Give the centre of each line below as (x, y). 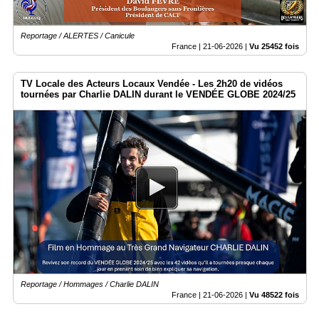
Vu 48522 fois (274, 295)
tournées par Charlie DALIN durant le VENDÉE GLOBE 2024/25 (158, 95)
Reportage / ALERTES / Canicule (78, 36)
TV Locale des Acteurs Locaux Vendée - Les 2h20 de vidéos (152, 84)
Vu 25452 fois (274, 47)
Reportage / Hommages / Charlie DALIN (90, 284)
